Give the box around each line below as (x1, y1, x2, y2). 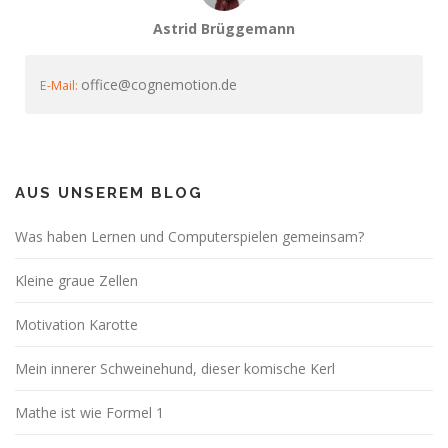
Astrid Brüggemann (153, 19, 295, 39)
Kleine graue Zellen (15, 271, 138, 291)
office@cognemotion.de (81, 75, 237, 95)
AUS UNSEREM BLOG (15, 184, 203, 203)
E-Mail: (40, 77, 78, 95)
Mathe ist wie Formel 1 (15, 403, 164, 423)
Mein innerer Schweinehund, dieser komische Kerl (15, 359, 335, 379)
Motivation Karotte (15, 315, 138, 335)
